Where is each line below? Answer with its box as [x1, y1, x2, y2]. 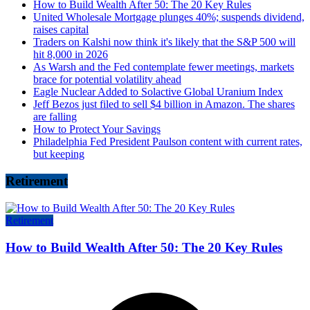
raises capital [33, 24, 89, 36]
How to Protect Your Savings [33, 123, 161, 136]
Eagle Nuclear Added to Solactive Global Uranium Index [33, 86, 283, 98]
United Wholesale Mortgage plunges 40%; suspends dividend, [33, 11, 304, 24]
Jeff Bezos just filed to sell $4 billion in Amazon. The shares [33, 98, 295, 111]
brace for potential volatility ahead [33, 73, 181, 86]
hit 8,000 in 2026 [33, 48, 108, 61]
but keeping [33, 148, 84, 161]
